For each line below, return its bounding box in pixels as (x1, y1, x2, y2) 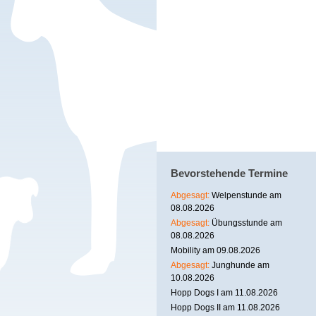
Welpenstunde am (212, 190, 281, 201)
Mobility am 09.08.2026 (171, 245, 260, 256)
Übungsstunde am (212, 218, 282, 229)
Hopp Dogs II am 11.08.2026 (171, 303, 280, 313)
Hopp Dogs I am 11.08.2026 (171, 288, 278, 298)
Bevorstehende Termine (171, 167, 288, 180)
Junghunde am (212, 260, 269, 271)
